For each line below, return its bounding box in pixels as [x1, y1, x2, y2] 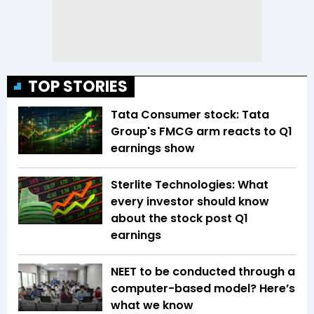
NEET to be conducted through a [111, 264, 295, 280]
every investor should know [111, 193, 269, 210]
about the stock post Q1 [111, 210, 248, 227]
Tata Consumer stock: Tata [111, 107, 269, 123]
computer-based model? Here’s [111, 280, 295, 297]
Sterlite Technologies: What [111, 177, 268, 193]
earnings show [111, 140, 198, 157]
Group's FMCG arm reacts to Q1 [111, 123, 292, 140]
